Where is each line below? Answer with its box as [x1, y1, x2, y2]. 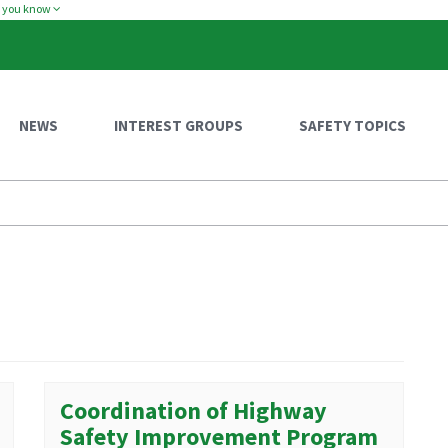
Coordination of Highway [60, 395, 327, 427]
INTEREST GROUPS [114, 116, 243, 136]
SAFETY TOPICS [299, 116, 406, 136]
